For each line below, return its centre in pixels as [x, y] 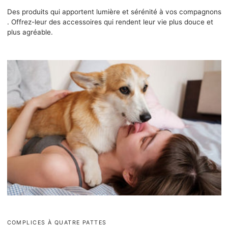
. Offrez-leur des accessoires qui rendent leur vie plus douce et [110, 22]
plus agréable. [30, 32]
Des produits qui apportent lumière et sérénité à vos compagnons [114, 11]
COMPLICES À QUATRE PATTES [57, 223]
